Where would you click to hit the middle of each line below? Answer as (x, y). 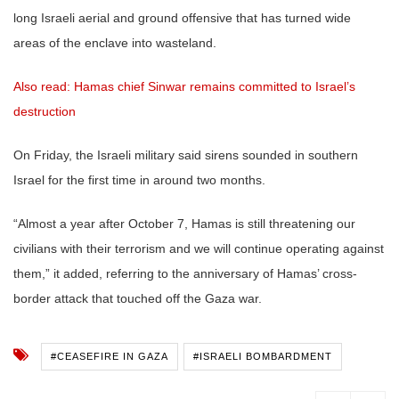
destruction (45, 111)
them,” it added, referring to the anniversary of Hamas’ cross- (185, 273)
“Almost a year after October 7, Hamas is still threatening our (184, 223)
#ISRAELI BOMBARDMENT (263, 356)
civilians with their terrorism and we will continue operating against (199, 248)
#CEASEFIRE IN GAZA (110, 356)
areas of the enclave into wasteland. (115, 42)
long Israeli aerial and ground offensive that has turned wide (182, 17)
